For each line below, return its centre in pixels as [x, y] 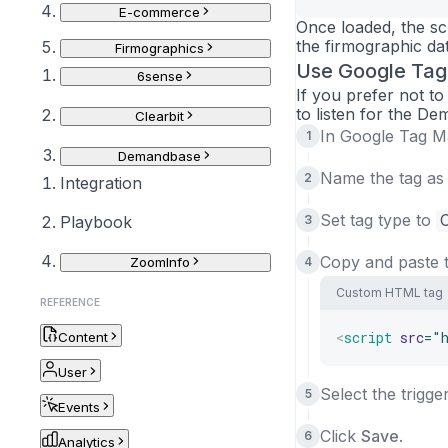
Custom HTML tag [389, 292]
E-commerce [159, 12]
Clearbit [159, 116]
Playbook [96, 222]
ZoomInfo [159, 262]
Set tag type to [378, 220]
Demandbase [159, 156]
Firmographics [159, 48]
